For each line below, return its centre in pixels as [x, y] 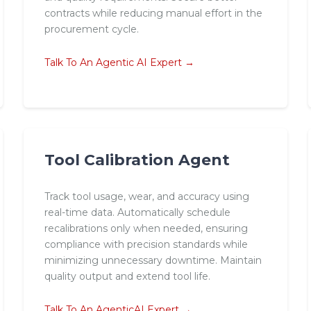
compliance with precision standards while [146, 244]
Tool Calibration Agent [137, 159]
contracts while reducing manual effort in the [153, 13]
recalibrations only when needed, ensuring [146, 228]
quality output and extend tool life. [127, 276]
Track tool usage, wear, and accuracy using [146, 196]
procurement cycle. [91, 29]
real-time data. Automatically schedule [137, 212]
